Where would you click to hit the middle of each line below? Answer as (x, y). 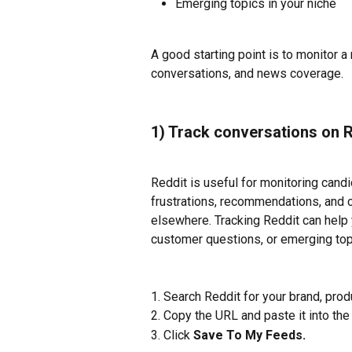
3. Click (172, 335)
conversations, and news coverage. (247, 74)
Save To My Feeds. (251, 335)
